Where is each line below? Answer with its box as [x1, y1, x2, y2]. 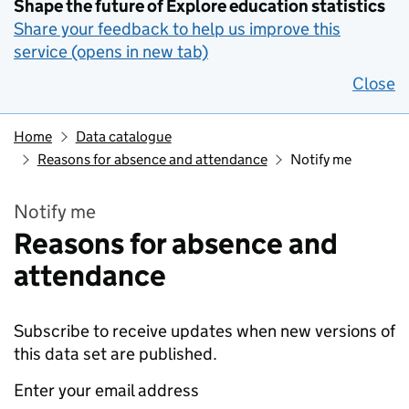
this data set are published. [14, 343, 217, 364]
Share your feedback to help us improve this [14, 18, 341, 39]
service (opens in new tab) [14, 41, 208, 62]
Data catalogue [75, 128, 172, 145]
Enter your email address [14, 380, 199, 401]
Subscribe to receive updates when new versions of [14, 320, 395, 341]
